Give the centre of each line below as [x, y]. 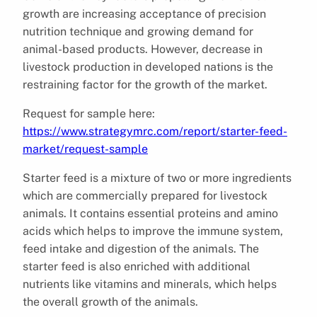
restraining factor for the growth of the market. [145, 84]
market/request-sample [85, 149]
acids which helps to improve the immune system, [153, 231]
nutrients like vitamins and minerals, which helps [150, 284]
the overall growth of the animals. [110, 301]
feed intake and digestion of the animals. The [141, 248]
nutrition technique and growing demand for [138, 31]
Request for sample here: [89, 113]
